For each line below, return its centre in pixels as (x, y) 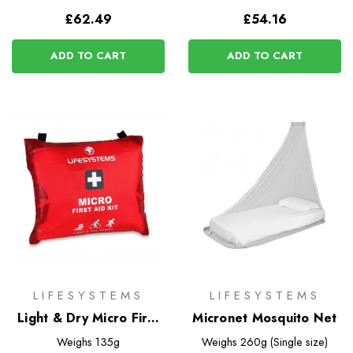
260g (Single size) (284, 342)
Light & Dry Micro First (88, 318)
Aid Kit (88, 337)
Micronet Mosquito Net (265, 318)
